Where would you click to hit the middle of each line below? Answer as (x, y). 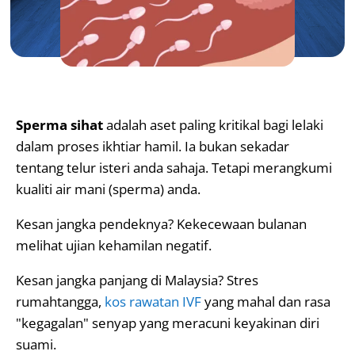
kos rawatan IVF (153, 302)
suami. (36, 344)
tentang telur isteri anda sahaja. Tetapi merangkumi (174, 168)
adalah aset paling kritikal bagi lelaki (213, 125)
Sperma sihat (59, 125)
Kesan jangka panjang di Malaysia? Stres (137, 280)
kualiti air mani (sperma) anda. (108, 189)
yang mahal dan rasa (266, 302)
